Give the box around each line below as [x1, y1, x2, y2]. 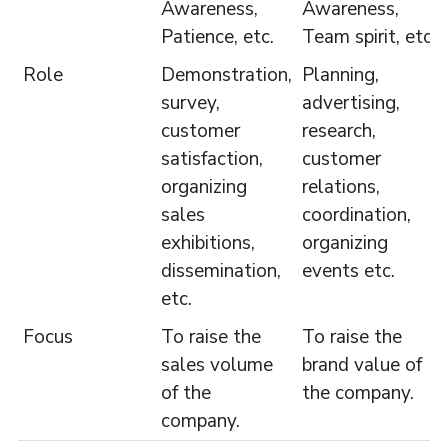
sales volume [160, 351, 273, 378]
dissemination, [160, 257, 281, 284]
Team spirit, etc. [301, 23, 436, 50]
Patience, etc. [160, 23, 274, 50]
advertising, [301, 89, 400, 116]
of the [160, 379, 211, 406]
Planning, [301, 61, 379, 88]
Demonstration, [160, 61, 292, 88]
